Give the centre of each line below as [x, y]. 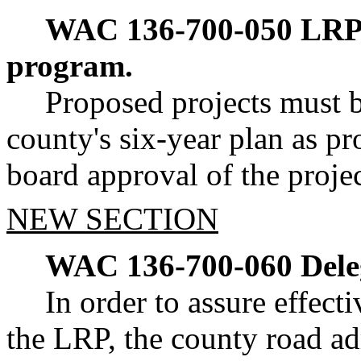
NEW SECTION [112, 218]
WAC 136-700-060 [169, 265]
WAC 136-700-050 [169, 30]
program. [70, 66]
